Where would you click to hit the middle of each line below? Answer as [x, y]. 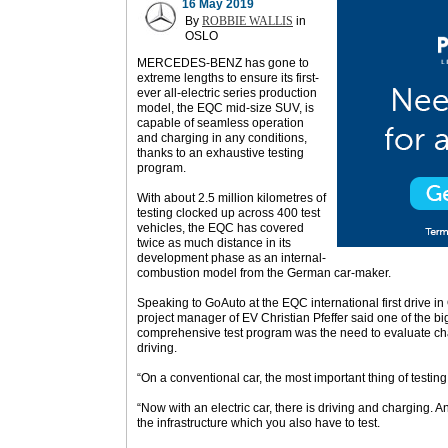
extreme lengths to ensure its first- [228, 78]
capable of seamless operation [220, 123]
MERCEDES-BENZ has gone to [223, 63]
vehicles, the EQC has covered [220, 228]
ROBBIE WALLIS [247, 21]
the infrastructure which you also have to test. [258, 423]
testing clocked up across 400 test [228, 213]
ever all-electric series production [227, 93]
